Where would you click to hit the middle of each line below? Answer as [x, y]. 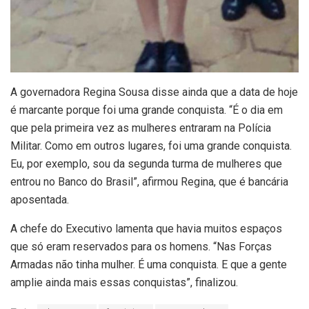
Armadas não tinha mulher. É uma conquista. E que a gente [149, 265]
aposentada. [40, 200]
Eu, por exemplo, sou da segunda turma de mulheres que [146, 164]
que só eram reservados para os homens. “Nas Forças [141, 247]
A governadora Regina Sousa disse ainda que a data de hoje [154, 92]
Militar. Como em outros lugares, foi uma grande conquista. [151, 146]
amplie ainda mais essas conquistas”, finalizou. [124, 283]
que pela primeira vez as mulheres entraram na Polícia [141, 128]
